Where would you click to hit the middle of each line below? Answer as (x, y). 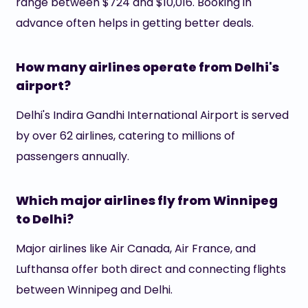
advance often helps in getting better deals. (134, 23)
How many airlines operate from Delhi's (147, 67)
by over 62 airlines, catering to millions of (125, 136)
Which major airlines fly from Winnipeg (146, 200)
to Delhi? (44, 219)
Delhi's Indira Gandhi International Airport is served (152, 115)
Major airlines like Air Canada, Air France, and (135, 249)
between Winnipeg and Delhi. (94, 290)
